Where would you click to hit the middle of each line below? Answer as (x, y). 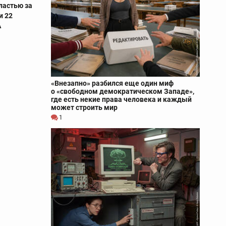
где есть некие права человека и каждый (121, 99)
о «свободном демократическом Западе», (123, 91)
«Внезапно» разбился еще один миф (112, 83)
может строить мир (84, 107)
